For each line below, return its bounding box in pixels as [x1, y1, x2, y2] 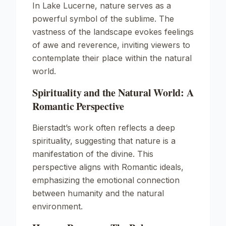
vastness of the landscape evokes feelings [32, 27, 194, 37]
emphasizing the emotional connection [32, 175, 180, 185]
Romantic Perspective [32, 99, 125, 114]
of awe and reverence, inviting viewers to [32, 40, 190, 50]
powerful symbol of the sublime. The [32, 14, 174, 24]
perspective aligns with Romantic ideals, [32, 162, 184, 172]
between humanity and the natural [32, 188, 164, 198]
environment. [32, 201, 83, 211]
